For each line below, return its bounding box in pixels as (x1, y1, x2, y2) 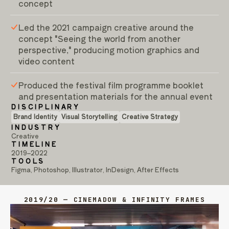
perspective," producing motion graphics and (18, 43, 199, 56)
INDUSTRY (11, 122, 61, 131)
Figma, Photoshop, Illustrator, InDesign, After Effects (11, 164, 179, 174)
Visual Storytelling (61, 111, 118, 121)
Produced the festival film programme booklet (18, 78, 203, 91)
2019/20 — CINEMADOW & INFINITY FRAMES (24, 195, 205, 204)
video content (18, 54, 75, 67)
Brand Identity (13, 111, 57, 121)
